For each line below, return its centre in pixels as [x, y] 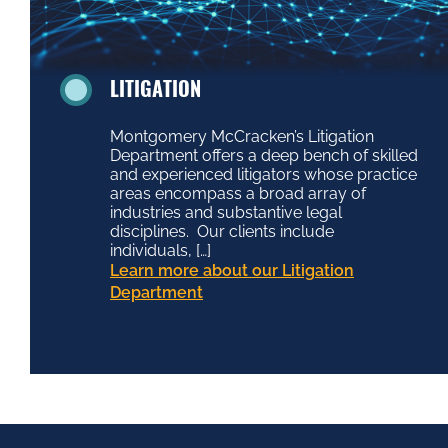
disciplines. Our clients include [222, 232]
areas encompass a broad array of [238, 194]
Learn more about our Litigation [232, 271]
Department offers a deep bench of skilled [264, 156]
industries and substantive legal [226, 213]
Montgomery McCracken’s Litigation [242, 137]
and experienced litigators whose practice [263, 175]
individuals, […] [160, 251]
